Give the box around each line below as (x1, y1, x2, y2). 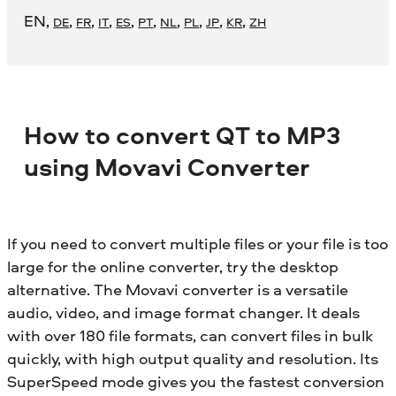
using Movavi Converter (24, 150, 311, 185)
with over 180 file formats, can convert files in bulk (7, 324, 373, 346)
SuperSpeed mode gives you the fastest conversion (7, 369, 385, 392)
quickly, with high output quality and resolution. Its (7, 346, 378, 369)
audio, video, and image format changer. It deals (7, 301, 360, 324)
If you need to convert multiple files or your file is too (7, 232, 388, 255)
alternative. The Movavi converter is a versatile (7, 278, 348, 301)
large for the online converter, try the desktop (7, 255, 339, 278)
